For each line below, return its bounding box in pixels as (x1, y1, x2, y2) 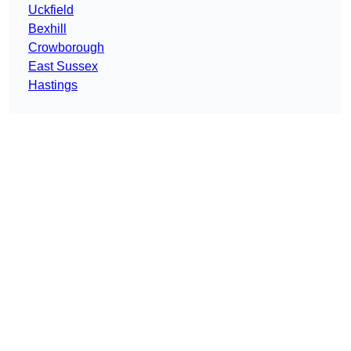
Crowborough (28, 41, 104, 55)
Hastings (28, 78, 78, 92)
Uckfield (28, 3, 74, 17)
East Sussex (28, 60, 98, 74)
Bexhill (28, 22, 67, 36)
